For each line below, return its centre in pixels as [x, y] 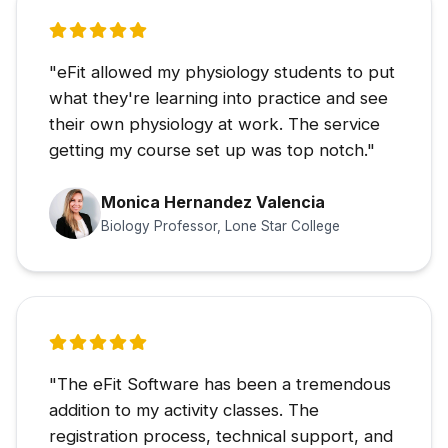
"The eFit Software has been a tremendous [220, 383]
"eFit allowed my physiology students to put [222, 71]
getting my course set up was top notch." [212, 149]
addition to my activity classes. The [184, 409]
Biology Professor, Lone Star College [220, 225]
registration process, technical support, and [221, 435]
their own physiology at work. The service [214, 123]
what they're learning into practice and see [218, 97]
